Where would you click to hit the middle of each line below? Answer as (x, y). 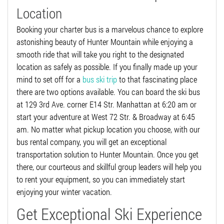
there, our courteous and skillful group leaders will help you (109, 167)
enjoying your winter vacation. (64, 192)
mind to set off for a (49, 79)
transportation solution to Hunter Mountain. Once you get (107, 154)
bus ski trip (100, 79)
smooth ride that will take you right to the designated (100, 54)
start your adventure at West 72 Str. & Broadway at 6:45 (106, 117)
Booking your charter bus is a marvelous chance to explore (110, 29)
